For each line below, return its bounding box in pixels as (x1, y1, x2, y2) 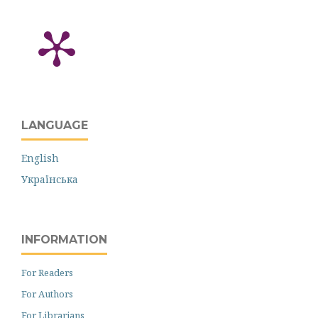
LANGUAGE (21, 118, 88, 132)
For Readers (21, 265, 73, 279)
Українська (21, 172, 78, 186)
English (21, 150, 59, 165)
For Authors (21, 287, 73, 300)
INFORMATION (21, 232, 107, 246)
